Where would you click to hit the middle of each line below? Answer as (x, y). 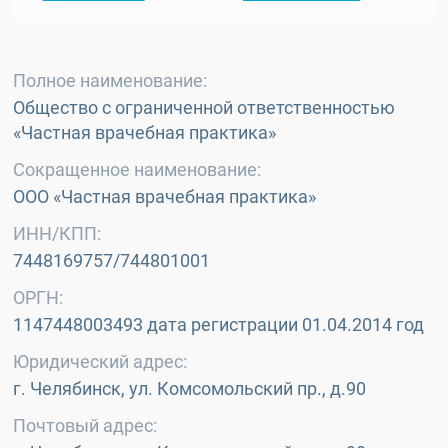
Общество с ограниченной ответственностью (204, 107)
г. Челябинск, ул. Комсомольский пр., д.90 (191, 388)
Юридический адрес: (100, 361)
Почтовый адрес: (85, 425)
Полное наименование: (110, 80)
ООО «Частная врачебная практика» (166, 196)
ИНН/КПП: (57, 233)
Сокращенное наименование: (137, 169)
